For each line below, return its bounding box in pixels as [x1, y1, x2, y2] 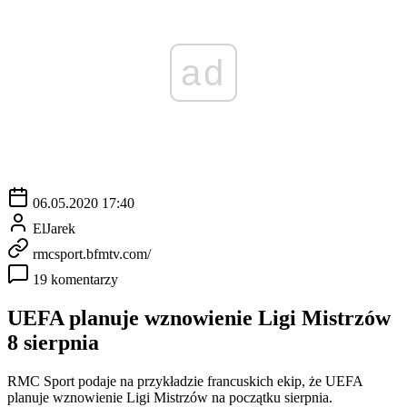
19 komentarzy [33, 271, 118, 287]
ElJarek [33, 220, 75, 236]
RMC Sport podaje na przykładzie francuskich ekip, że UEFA [7, 372, 362, 389]
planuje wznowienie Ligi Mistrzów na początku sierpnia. [7, 389, 333, 405]
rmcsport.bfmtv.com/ [33, 245, 151, 262]
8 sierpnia [7, 330, 99, 354]
